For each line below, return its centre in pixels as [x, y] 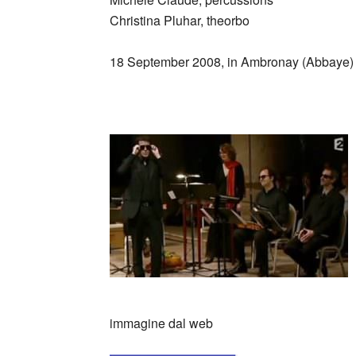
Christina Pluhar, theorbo [180, 20]
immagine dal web [161, 323]
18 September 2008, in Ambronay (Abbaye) [232, 62]
